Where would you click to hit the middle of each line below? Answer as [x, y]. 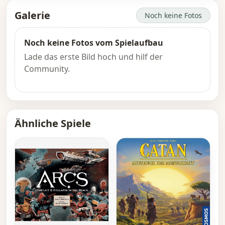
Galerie [32, 15]
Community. [47, 69]
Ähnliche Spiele [53, 124]
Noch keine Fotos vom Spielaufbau [94, 43]
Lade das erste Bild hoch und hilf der [93, 57]
